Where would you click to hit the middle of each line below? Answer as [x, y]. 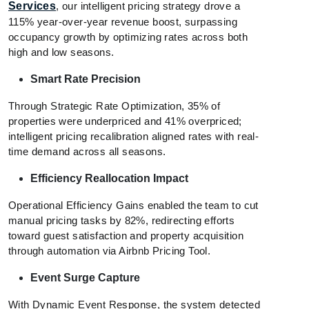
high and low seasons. [61, 52]
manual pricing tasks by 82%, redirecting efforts [122, 221]
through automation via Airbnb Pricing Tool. [110, 251]
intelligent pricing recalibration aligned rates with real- [134, 137]
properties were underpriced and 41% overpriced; [125, 121]
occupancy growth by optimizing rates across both [128, 37]
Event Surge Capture [85, 278]
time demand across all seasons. [87, 152]
